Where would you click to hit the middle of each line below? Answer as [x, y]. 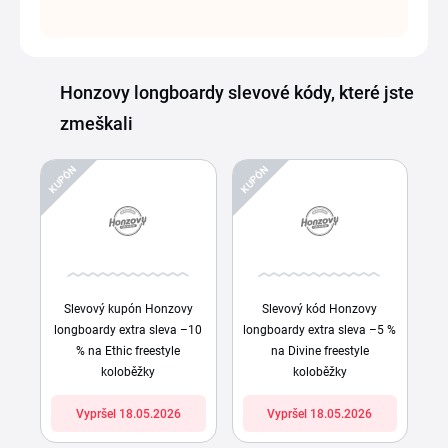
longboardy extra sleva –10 [128, 330]
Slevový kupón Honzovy [128, 309]
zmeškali [96, 124]
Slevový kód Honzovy [320, 309]
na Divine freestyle [319, 351]
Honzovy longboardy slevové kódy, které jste [237, 93]
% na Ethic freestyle [128, 351]
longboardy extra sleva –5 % [320, 330]
